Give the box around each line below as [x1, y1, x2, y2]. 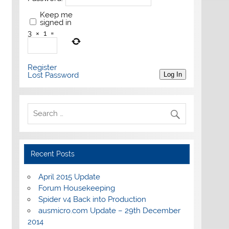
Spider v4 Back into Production [38, 194, 146, 204]
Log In [163, 70, 182, 78]
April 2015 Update [38, 172, 100, 181]
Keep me [39, 10, 73, 19]
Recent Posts [31, 149, 75, 158]
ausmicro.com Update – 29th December [38, 205, 180, 215]
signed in [39, 17, 72, 27]
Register [27, 62, 57, 72]
